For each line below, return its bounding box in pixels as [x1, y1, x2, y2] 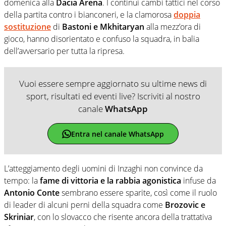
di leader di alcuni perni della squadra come [4, 199, 165, 211]
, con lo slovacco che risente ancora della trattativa [34, 211, 212, 223]
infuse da [181, 175, 216, 187]
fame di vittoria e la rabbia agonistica [40, 175, 181, 187]
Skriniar [4, 211, 34, 223]
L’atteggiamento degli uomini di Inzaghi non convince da [4, 163, 203, 175]
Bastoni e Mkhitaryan [62, 21, 144, 33]
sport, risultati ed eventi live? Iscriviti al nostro [26, 90, 200, 102]
